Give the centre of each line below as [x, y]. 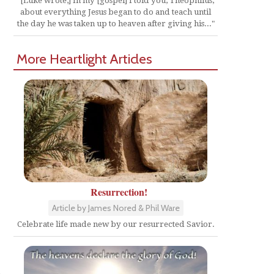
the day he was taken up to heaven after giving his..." [116, 23]
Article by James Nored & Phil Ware [116, 208]
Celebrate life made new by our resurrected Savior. [116, 224]
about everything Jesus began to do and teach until [116, 12]
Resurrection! [119, 192]
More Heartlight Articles [84, 58]
